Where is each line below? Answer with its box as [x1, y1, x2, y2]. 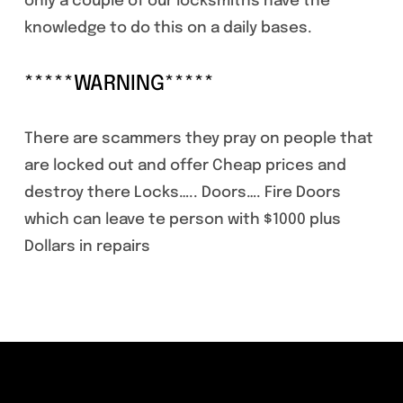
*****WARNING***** [23, 73, 214, 94]
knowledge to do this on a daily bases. [23, 21, 312, 37]
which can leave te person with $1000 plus [23, 211, 341, 228]
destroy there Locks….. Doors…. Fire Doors [23, 184, 341, 201]
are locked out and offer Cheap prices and [23, 157, 346, 174]
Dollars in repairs [23, 238, 150, 255]
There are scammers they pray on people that [23, 130, 373, 147]
